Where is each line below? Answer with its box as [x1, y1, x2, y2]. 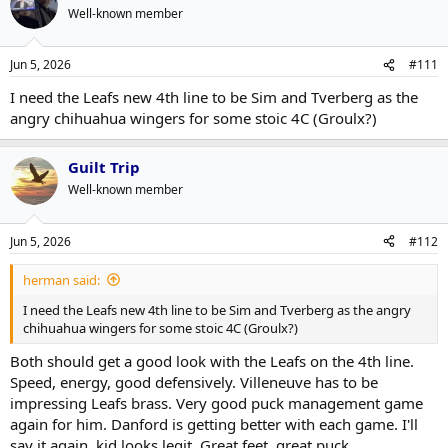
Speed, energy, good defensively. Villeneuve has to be [10, 372, 378, 392]
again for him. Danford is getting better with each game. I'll [10, 414, 418, 434]
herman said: [23, 270, 100, 289]
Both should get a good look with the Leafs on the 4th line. [10, 351, 414, 371]
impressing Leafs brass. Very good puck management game [10, 393, 423, 413]
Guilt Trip [68, 157, 140, 177]
